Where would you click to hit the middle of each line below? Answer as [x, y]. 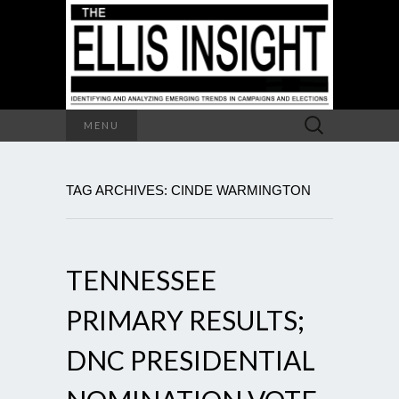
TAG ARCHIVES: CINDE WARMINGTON [188, 190]
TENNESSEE [141, 279]
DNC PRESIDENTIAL [191, 359]
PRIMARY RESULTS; [185, 319]
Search [315, 118]
